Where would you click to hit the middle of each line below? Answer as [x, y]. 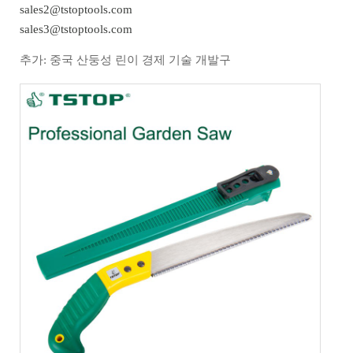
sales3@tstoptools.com [76, 29]
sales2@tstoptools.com [76, 9]
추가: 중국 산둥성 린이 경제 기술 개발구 [125, 60]
